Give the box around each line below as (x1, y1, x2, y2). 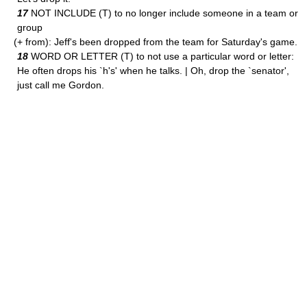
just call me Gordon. (17, 79, 104, 90)
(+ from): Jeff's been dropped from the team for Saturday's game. (14, 36, 297, 47)
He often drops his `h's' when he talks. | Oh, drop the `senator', (17, 65, 289, 76)
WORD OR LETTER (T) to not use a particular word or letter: (28, 51, 294, 62)
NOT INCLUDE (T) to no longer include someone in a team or (28, 8, 298, 19)
